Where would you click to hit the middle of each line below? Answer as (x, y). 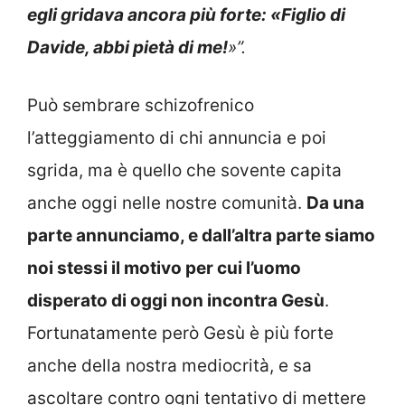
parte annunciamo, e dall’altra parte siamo (201, 236)
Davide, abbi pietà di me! (127, 47)
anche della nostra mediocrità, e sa (170, 366)
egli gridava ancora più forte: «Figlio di (186, 14)
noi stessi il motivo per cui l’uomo (164, 268)
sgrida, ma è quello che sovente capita (184, 171)
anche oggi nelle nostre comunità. (167, 203)
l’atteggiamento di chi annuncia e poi (177, 138)
